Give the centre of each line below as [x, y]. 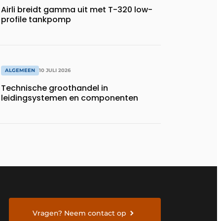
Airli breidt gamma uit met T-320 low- [77, 10]
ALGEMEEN [20, 70]
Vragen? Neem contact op [80, 213]
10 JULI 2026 [55, 70]
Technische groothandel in [55, 88]
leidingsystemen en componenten [70, 98]
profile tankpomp [36, 20]
